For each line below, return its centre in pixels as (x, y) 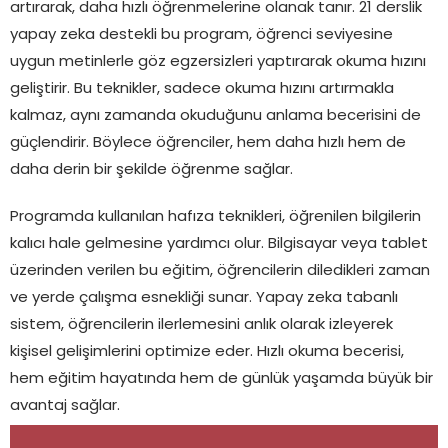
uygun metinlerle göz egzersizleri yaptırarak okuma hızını (218, 62)
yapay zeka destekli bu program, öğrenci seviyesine (201, 35)
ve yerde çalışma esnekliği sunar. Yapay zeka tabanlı (204, 298)
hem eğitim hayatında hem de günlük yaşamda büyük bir (221, 379)
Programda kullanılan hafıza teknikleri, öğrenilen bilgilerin (215, 217)
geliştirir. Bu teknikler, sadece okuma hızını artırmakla (202, 89)
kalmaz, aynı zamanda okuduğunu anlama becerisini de (215, 116)
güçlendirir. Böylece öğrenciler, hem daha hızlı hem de (208, 143)
